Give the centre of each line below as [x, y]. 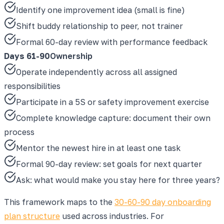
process [19, 132]
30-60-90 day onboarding [163, 202]
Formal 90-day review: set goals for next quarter [109, 164]
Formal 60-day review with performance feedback [112, 42]
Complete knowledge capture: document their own [113, 118]
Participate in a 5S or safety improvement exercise [112, 102]
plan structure [32, 216]
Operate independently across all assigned [96, 72]
